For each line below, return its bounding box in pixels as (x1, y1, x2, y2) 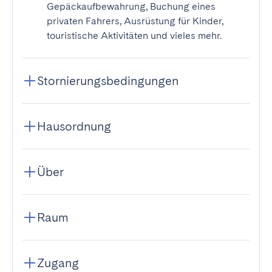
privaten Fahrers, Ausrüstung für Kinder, (47, 15, 223, 27)
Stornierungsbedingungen (37, 73, 178, 88)
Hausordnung (37, 119, 111, 134)
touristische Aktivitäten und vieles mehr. (47, 30, 222, 41)
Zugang (37, 256, 79, 270)
